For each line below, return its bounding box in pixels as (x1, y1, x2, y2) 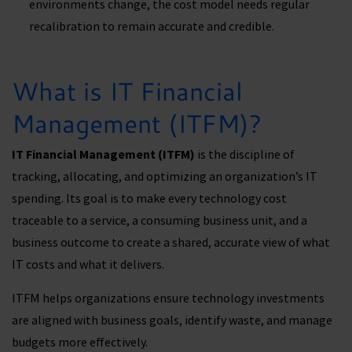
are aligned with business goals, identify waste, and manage (12, 311, 332, 328)
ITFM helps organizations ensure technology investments (12, 289, 324, 306)
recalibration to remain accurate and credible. (29, 18, 277, 35)
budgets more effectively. (12, 333, 152, 350)
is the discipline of (195, 146, 295, 163)
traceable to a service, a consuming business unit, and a (12, 212, 307, 229)
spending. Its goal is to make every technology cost (12, 190, 287, 207)
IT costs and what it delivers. (12, 256, 167, 273)
